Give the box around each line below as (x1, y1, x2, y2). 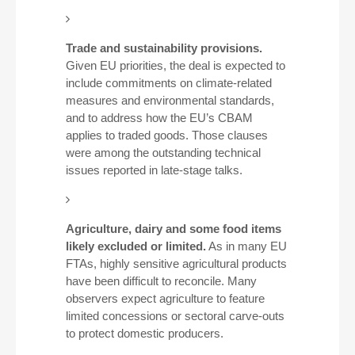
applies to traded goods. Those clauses (65, 128, 268, 142)
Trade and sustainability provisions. (65, 41, 262, 55)
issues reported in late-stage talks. (65, 163, 242, 177)
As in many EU (205, 239, 287, 253)
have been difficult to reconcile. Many (65, 274, 257, 288)
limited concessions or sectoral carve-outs (65, 309, 284, 323)
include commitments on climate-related (65, 76, 272, 90)
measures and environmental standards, (65, 94, 274, 107)
